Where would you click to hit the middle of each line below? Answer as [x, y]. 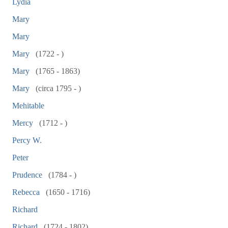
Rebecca [26, 192]
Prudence [27, 175]
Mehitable [28, 106]
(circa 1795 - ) [57, 88]
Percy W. [27, 140]
